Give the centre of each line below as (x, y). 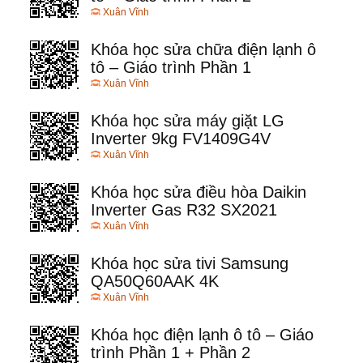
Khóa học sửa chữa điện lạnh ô (203, 50)
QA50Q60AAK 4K (155, 282)
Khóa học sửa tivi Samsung (190, 264)
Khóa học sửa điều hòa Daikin (199, 192)
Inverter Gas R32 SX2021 (184, 210)
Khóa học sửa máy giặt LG (188, 121)
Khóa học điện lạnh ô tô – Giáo (202, 335)
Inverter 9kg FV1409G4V (181, 139)
